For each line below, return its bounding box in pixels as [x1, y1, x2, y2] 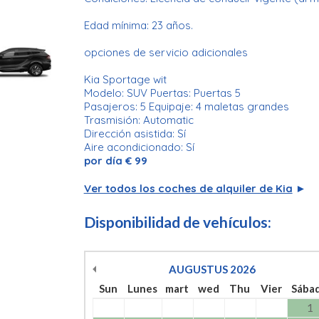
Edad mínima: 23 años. [83, 18, 196, 32]
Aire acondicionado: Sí [83, 140, 197, 154]
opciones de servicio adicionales [83, 45, 251, 59]
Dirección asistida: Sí [83, 126, 189, 140]
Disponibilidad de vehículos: [83, 212, 271, 231]
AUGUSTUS [169, 262, 229, 276]
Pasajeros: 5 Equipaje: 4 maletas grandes [83, 99, 292, 113]
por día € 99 [83, 153, 147, 167]
